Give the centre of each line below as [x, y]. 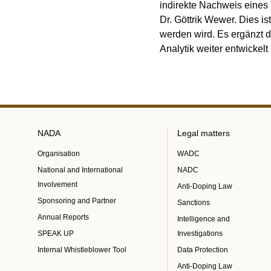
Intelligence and [204, 219]
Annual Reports [63, 217]
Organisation [59, 154]
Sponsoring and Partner [77, 201]
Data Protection [203, 250]
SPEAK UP [56, 233]
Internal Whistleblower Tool [82, 250]
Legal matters [204, 133]
